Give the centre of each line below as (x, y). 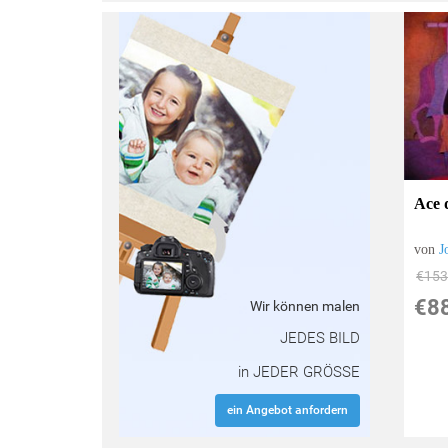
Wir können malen (304, 305)
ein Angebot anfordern (287, 409)
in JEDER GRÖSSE (298, 371)
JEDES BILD (319, 337)
